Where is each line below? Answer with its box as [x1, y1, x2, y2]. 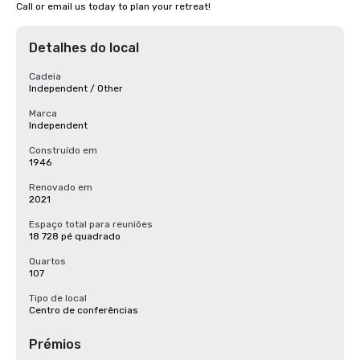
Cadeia [29, 71, 61, 82]
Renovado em [29, 182, 92, 193]
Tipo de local [29, 292, 87, 304]
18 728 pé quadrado [29, 231, 121, 242]
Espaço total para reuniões [29, 219, 153, 230]
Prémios [29, 337, 81, 352]
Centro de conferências [29, 305, 138, 316]
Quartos [29, 256, 66, 267]
